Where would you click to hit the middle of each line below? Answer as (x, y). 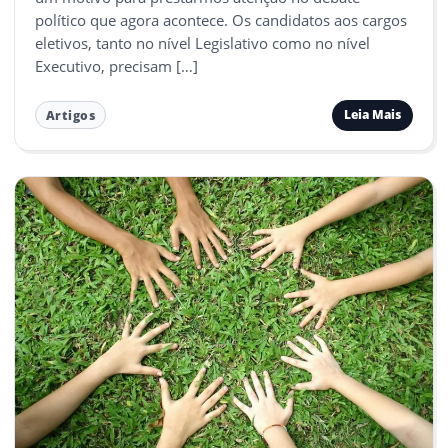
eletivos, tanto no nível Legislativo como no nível (202, 42)
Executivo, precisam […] (116, 65)
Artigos (70, 115)
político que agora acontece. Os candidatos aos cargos (221, 19)
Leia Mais (372, 115)
